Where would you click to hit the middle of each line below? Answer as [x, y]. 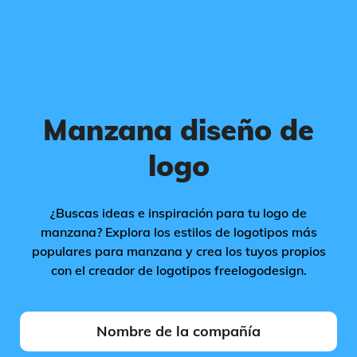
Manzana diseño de [178, 129]
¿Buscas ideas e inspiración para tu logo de [178, 213]
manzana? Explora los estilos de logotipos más [178, 232]
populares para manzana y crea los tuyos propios [178, 251]
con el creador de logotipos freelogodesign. [178, 270]
